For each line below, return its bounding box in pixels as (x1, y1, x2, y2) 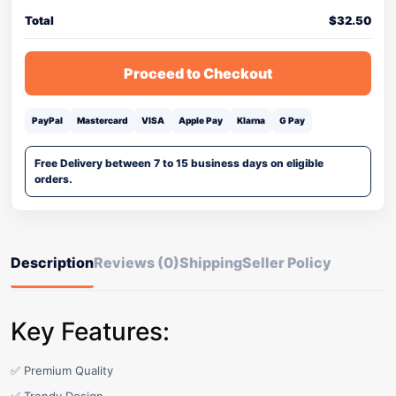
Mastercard (77, 115, 127, 126)
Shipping (179, 254, 242, 271)
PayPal (32, 115, 63, 126)
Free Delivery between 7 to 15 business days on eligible (34, 156, 324, 170)
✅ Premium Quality (11, 363, 113, 377)
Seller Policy (242, 254, 331, 271)
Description (11, 254, 94, 271)
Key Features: (11, 316, 170, 346)
